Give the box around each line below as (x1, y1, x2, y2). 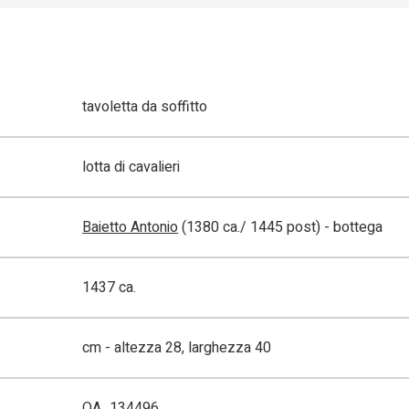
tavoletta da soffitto (82, 96, 208, 119)
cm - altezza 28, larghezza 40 (82, 337, 272, 360)
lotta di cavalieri (82, 156, 181, 179)
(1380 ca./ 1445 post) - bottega (178, 216, 383, 239)
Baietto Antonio (82, 216, 179, 239)
